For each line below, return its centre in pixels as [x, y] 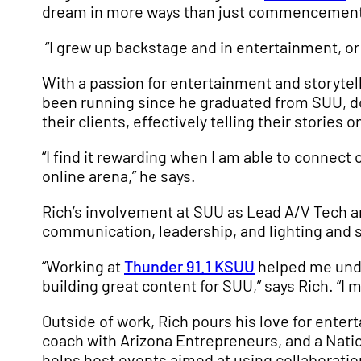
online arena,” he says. [119, 176]
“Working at [83, 266]
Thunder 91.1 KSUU [189, 266]
